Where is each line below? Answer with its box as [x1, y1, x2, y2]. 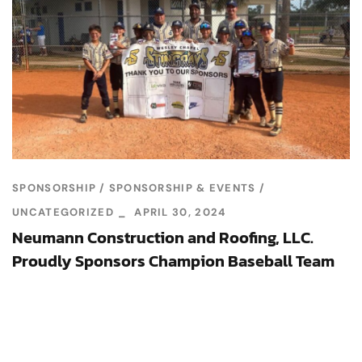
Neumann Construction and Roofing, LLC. [12, 225, 314, 250]
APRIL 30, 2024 [134, 205, 226, 220]
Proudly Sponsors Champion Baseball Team [12, 249, 335, 274]
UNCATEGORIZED [12, 205, 114, 220]
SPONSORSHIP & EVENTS [108, 181, 256, 196]
